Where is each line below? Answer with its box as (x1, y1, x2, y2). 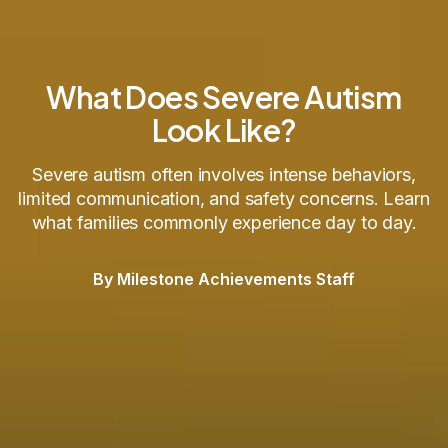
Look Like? (151, 111, 297, 150)
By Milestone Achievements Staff (93, 269, 355, 290)
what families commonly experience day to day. (31, 212, 417, 234)
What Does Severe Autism (46, 78, 402, 117)
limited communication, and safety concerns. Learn (18, 188, 430, 210)
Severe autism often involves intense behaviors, (32, 164, 416, 186)
